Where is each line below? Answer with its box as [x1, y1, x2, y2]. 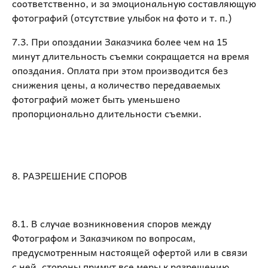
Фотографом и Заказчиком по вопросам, [12, 230, 196, 245]
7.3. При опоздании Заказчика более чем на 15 [12, 33, 227, 49]
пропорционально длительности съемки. [12, 105, 202, 121]
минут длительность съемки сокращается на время [12, 48, 249, 63]
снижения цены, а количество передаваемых [12, 77, 220, 92]
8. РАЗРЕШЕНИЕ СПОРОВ [12, 167, 127, 183]
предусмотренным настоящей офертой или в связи [12, 244, 248, 260]
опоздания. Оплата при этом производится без [12, 62, 228, 78]
